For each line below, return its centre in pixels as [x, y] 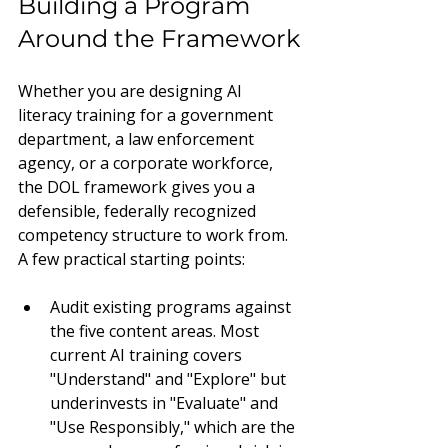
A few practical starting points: [131, 259]
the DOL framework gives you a [138, 187]
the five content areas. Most [156, 331]
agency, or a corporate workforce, [147, 163]
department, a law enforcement [138, 139]
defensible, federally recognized [139, 211]
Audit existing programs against [172, 307]
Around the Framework [159, 38]
